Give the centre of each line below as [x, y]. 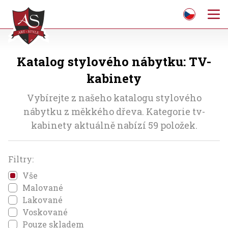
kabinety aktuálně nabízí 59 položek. [114, 125]
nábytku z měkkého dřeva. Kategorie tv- [114, 111]
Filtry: [21, 159]
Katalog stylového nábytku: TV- [114, 62]
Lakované [42, 200]
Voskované [45, 212]
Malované [43, 188]
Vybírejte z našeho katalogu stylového [114, 98]
